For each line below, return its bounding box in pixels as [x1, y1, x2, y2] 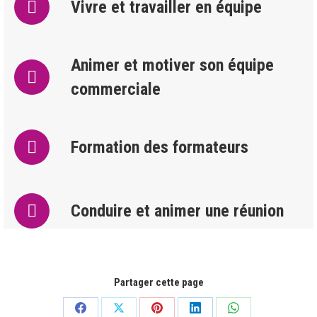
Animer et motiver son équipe [71, 55, 274, 75]
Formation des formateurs [71, 137, 248, 157]
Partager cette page [113, 276, 204, 289]
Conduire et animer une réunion [71, 201, 284, 221]
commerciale [71, 79, 161, 99]
